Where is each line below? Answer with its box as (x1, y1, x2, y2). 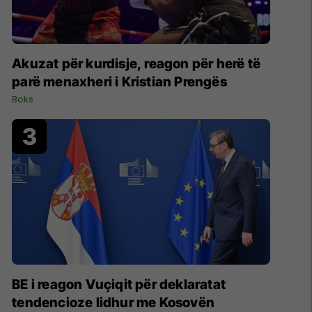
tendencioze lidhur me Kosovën (12, 294, 214, 311)
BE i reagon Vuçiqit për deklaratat (12, 276, 226, 292)
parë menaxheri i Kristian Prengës (12, 74, 227, 91)
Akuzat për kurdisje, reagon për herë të (12, 56, 260, 72)
